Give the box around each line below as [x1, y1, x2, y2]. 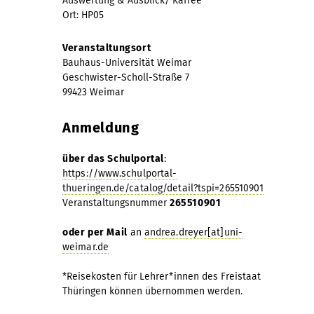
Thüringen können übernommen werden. [62, 285, 243, 297]
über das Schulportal [62, 152, 164, 165]
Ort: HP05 [62, 8, 104, 21]
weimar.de [62, 240, 109, 253]
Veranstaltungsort [62, 41, 151, 54]
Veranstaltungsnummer [62, 196, 170, 209]
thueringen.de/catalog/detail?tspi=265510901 [62, 182, 264, 194]
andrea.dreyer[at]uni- [144, 226, 243, 238]
